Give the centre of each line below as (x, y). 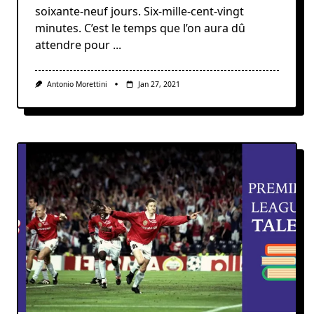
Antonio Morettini (77, 84)
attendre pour (73, 45)
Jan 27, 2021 (159, 84)
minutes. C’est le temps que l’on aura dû (140, 28)
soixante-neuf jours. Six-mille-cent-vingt (139, 11)
